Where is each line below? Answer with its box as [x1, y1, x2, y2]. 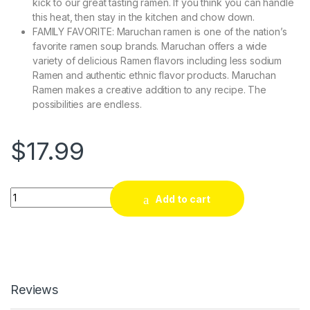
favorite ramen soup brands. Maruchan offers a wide [33, 40, 267, 53]
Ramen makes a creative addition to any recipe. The [33, 84, 266, 96]
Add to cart [155, 192, 211, 205]
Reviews [10, 282, 59, 297]
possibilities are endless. [33, 98, 142, 111]
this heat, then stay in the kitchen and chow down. [33, 11, 255, 24]
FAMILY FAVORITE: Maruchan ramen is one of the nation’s [33, 26, 287, 38]
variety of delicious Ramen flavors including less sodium [33, 55, 282, 67]
